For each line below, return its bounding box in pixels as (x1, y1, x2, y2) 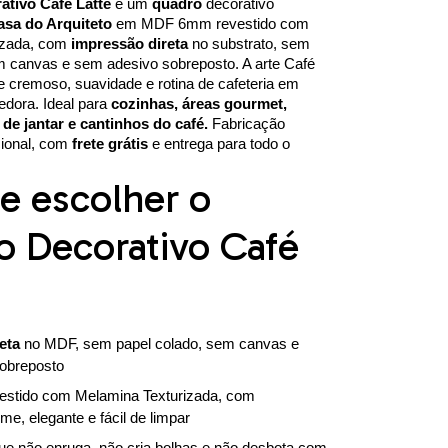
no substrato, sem (187, 34, 310, 52)
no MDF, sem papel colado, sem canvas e (19, 334, 299, 352)
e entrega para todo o (147, 134, 290, 152)
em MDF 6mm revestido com (111, 14, 309, 32)
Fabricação (207, 114, 285, 132)
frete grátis (71, 134, 148, 152)
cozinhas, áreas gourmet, (110, 94, 287, 112)
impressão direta (70, 34, 188, 52)
